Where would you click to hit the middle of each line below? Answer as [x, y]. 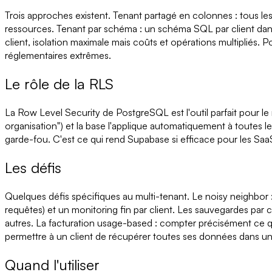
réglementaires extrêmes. [58, 55]
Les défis [33, 167]
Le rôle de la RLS [59, 83]
